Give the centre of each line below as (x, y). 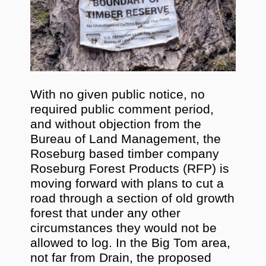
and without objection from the (116, 124)
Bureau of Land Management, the (126, 139)
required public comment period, (122, 110)
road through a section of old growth (133, 199)
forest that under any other (106, 213)
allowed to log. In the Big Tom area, (131, 243)
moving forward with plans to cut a (127, 184)
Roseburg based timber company (125, 154)
